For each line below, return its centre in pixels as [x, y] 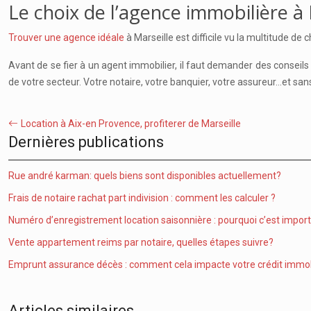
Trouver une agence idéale [66, 37]
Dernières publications [86, 142]
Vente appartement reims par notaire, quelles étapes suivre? [141, 242]
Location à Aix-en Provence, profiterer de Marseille [131, 124]
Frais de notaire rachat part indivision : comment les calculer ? [142, 198]
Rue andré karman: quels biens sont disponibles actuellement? [145, 176]
